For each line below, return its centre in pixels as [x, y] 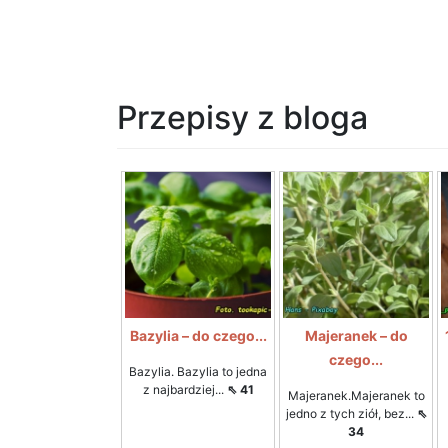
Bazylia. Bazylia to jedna [198, 371]
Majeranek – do [356, 335]
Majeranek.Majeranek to [356, 395]
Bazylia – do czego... [198, 335]
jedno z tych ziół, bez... [351, 413]
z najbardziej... [184, 389]
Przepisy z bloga [242, 117]
